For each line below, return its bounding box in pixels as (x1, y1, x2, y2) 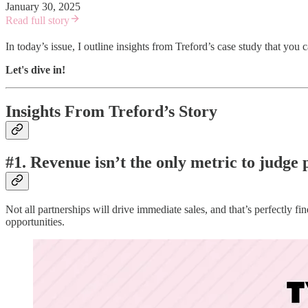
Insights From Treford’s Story (5, 102, 217, 120)
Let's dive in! (5, 63, 65, 76)
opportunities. (5, 216, 65, 228)
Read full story (5, 14, 69, 26)
